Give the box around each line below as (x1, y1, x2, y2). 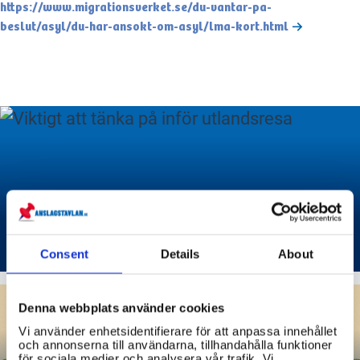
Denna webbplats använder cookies (18, 301, 224, 315)
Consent (40, 247, 88, 261)
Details (160, 247, 200, 261)
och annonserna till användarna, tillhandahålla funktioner (18, 337, 333, 351)
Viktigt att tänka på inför (16, 189, 288, 223)
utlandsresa (16, 221, 148, 255)
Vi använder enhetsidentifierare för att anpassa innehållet (18, 324, 337, 337)
